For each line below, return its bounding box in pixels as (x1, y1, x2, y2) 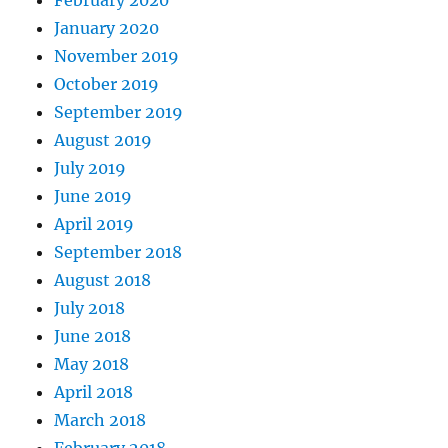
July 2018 (54, 297, 126, 318)
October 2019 (54, 73, 160, 94)
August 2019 (54, 129, 153, 150)
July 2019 (54, 157, 127, 178)
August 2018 (54, 269, 152, 290)
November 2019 (54, 45, 180, 66)
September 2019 (54, 101, 184, 122)
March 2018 (54, 409, 147, 430)
